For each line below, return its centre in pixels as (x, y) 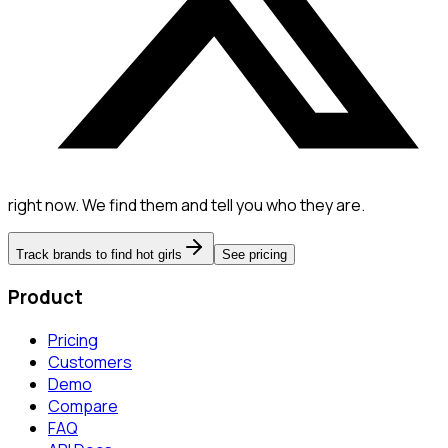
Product (45, 296)
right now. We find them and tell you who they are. (186, 205)
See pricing (254, 255)
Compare (83, 405)
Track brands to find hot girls (99, 255)
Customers (90, 361)
